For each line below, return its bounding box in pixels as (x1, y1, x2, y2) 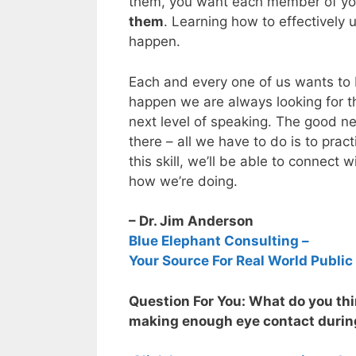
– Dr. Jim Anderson (129, 213, 253, 230)
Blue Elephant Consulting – (129, 233, 309, 250)
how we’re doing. (129, 172, 238, 189)
